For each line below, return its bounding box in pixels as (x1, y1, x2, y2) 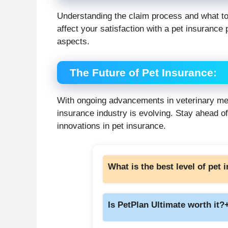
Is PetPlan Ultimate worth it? (108, 200, 224, 210)
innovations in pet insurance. (57, 121, 166, 131)
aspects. (57, 37, 90, 47)
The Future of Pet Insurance (70, 66, 213, 78)
